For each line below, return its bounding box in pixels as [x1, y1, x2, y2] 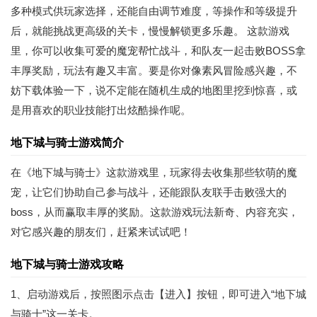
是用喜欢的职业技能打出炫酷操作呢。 [11, 104, 191, 116]
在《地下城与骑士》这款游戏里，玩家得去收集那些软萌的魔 [11, 166, 297, 178]
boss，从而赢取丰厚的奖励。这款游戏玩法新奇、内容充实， [11, 206, 299, 218]
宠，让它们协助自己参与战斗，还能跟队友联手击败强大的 [11, 186, 287, 198]
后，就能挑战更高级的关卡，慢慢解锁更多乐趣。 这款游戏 [11, 25, 289, 37]
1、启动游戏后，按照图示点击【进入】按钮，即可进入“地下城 [11, 288, 306, 300]
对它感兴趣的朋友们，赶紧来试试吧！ [11, 226, 191, 238]
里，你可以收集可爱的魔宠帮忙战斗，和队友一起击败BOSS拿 [11, 45, 306, 57]
